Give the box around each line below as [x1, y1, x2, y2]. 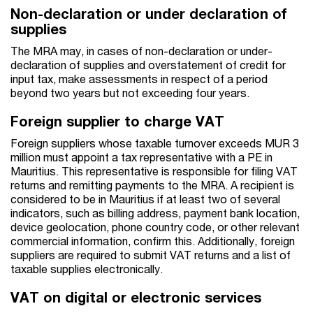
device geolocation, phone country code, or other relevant [10, 220, 300, 234]
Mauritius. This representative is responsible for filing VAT [10, 164, 298, 178]
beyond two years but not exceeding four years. [10, 86, 252, 100]
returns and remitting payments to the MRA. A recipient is [10, 178, 294, 192]
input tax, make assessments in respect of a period [10, 72, 268, 86]
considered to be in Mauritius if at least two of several [10, 192, 280, 206]
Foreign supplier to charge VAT [10, 113, 224, 130]
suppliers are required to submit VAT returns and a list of [10, 248, 291, 262]
